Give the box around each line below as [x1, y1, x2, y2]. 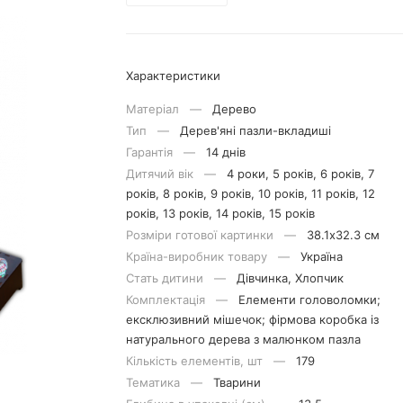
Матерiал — [125, 102, 212, 116]
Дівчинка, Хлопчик [236, 271, 344, 285]
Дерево [211, 102, 256, 116]
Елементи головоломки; [237, 292, 381, 307]
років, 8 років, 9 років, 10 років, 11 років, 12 [125, 186, 375, 201]
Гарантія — [125, 145, 206, 159]
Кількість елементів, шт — [125, 354, 296, 368]
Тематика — [125, 375, 213, 390]
